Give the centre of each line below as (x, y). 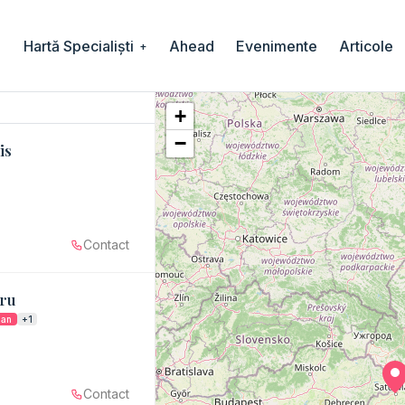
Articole (366, 46)
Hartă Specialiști (80, 46)
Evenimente (276, 46)
